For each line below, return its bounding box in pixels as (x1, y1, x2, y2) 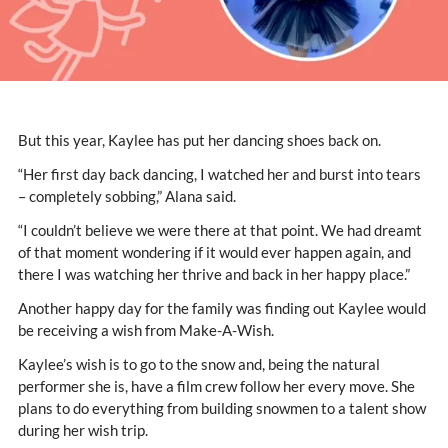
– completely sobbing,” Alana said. (18, 187, 236, 206)
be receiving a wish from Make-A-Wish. (18, 321, 274, 340)
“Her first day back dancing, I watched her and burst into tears (18, 165, 421, 184)
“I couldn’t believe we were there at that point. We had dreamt (18, 221, 422, 240)
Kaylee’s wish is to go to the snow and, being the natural (18, 355, 380, 374)
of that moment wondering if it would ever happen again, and (18, 243, 411, 262)
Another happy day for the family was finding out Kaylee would (18, 299, 426, 318)
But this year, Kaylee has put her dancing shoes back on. (18, 131, 381, 150)
